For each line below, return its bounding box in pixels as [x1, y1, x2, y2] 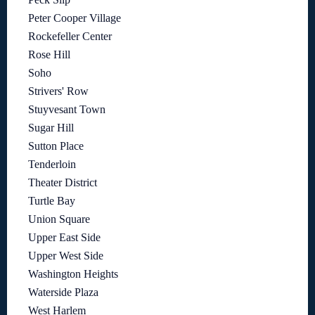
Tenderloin [28, 157, 76, 170]
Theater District [28, 176, 97, 188]
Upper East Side [28, 231, 101, 243]
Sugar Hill [28, 121, 74, 134]
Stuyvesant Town [28, 103, 105, 115]
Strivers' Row [28, 84, 89, 97]
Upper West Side [28, 249, 103, 262]
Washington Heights [28, 267, 118, 280]
